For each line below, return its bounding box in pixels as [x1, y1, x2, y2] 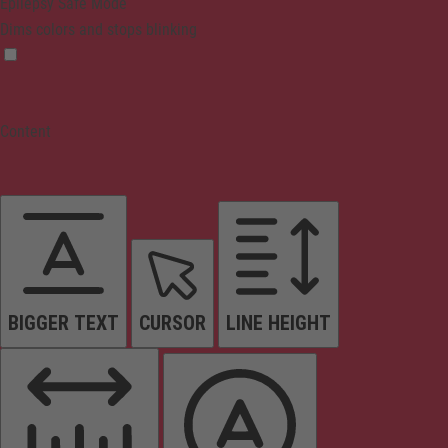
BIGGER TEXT [8, 310, 119, 335]
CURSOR [139, 310, 206, 335]
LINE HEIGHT [226, 310, 331, 335]
